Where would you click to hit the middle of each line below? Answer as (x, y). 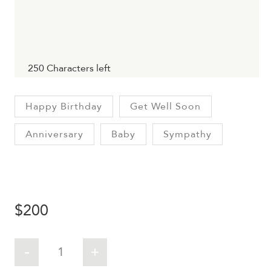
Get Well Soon (165, 106)
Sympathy (188, 134)
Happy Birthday (64, 106)
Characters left (77, 68)
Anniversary (54, 134)
